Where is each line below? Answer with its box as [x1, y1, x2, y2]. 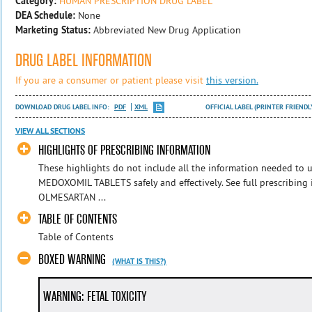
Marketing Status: [15, 23, 91, 36]
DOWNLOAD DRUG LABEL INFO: [15, 102, 111, 111]
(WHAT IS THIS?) [112, 256, 167, 266]
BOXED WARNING [38, 251, 107, 267]
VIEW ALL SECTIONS [15, 125, 85, 137]
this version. [206, 73, 258, 86]
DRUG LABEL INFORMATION [15, 49, 152, 71]
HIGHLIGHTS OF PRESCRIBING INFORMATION [38, 141, 211, 158]
